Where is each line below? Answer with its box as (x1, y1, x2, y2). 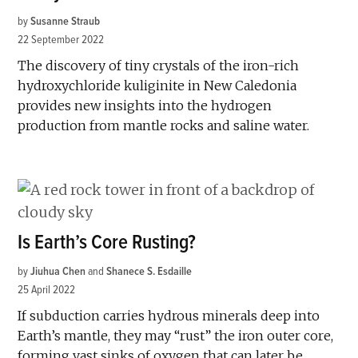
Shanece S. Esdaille (106, 264, 193, 278)
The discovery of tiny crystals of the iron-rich (18, 57, 300, 74)
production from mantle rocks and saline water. (18, 117, 310, 133)
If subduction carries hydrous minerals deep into (18, 307, 320, 324)
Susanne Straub (30, 14, 101, 28)
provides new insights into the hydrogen (18, 97, 272, 113)
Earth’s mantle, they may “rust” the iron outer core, (18, 327, 334, 344)
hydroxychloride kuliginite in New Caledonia (18, 77, 297, 93)
